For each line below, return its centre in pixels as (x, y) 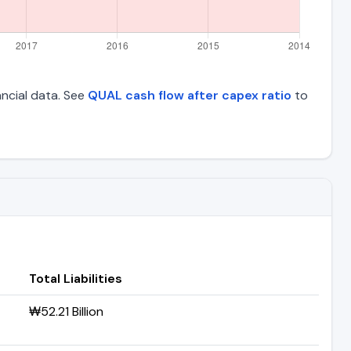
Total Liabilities (76, 278)
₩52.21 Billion (66, 311)
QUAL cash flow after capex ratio (190, 95)
